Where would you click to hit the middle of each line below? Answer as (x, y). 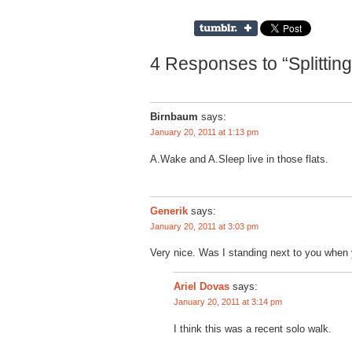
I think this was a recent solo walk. (253, 328)
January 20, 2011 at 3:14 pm (228, 302)
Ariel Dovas (202, 287)
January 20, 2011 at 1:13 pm (204, 132)
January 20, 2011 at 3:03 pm (204, 226)
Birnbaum (174, 117)
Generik (169, 211)
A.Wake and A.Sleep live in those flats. (239, 159)
